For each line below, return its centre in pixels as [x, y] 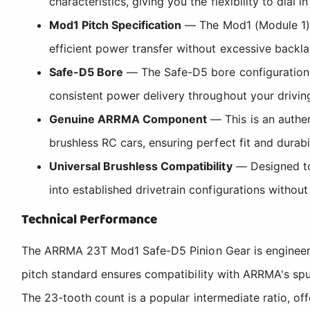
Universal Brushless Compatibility [141, 166]
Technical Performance [90, 219]
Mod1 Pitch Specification [116, 25]
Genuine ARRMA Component [128, 119]
